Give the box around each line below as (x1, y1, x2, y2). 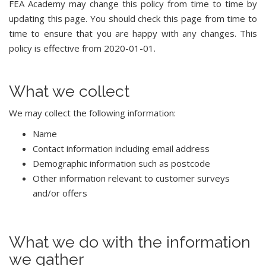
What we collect (9, 82, 129, 100)
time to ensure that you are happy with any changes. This (9, 27, 257, 39)
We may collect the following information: (9, 107, 176, 119)
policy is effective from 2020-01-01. (9, 42, 156, 54)
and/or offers (33, 187, 87, 199)
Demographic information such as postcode (33, 157, 210, 169)
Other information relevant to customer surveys (33, 172, 230, 184)
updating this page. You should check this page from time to (9, 12, 257, 24)
